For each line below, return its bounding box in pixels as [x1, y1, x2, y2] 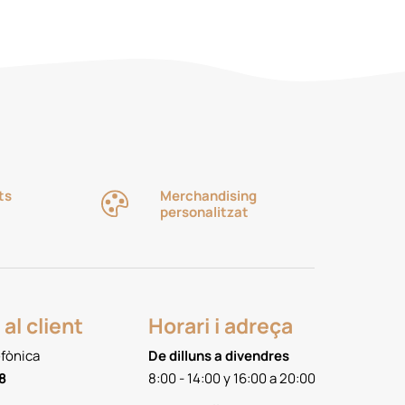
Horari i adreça [148, 311, 294, 340]
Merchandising [160, 185, 257, 205]
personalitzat [160, 202, 249, 221]
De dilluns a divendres [148, 346, 290, 366]
